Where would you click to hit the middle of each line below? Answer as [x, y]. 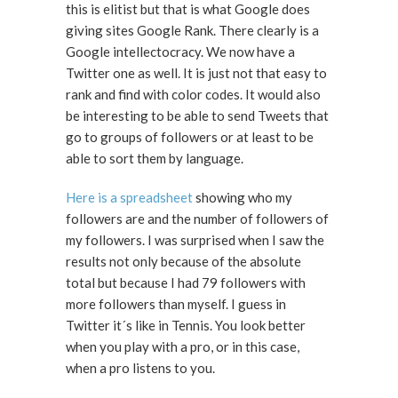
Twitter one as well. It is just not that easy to [124, 73]
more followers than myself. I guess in [148, 304]
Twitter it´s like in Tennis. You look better [140, 326]
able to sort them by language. [155, 159]
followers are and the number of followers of [197, 219]
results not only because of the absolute [183, 262]
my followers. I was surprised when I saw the [107, 240]
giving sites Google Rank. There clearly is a [142, 31]
